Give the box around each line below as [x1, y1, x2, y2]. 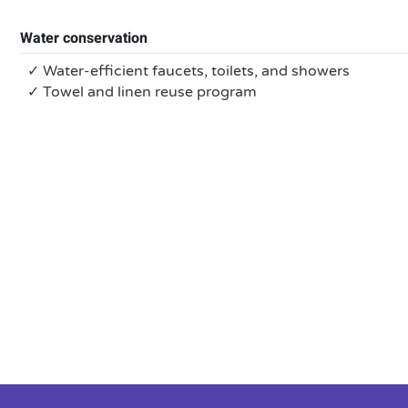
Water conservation [20, 27, 148, 49]
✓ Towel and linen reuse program [27, 83, 257, 101]
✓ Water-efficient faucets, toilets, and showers [27, 62, 350, 80]
